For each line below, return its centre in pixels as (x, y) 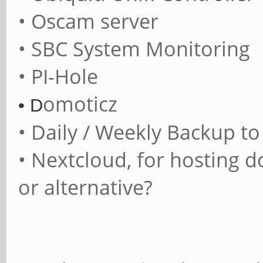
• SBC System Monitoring (134, 49)
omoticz (80, 104)
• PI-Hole (58, 76)
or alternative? (85, 187)
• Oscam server (88, 21)
